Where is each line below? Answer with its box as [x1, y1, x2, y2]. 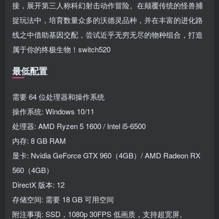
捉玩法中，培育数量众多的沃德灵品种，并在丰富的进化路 [12, 15, 203, 25]
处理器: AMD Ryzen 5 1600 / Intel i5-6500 [12, 121, 146, 131]
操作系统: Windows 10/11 [12, 106, 94, 117]
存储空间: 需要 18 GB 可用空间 [12, 194, 114, 205]
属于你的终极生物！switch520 [12, 44, 110, 55]
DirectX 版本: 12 [12, 179, 65, 190]
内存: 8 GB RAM [12, 135, 66, 146]
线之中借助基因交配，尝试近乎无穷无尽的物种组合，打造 [12, 29, 203, 40]
